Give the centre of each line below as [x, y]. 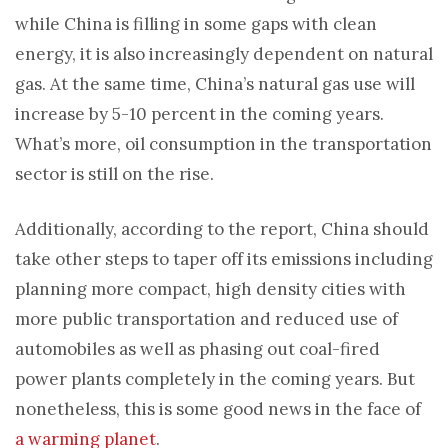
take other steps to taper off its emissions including [224, 259]
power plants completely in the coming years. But [215, 379]
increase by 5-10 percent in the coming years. [199, 114]
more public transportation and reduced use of [206, 319]
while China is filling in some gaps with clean [196, 24]
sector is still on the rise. [114, 174]
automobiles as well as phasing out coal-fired [197, 349]
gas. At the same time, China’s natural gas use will [215, 84]
